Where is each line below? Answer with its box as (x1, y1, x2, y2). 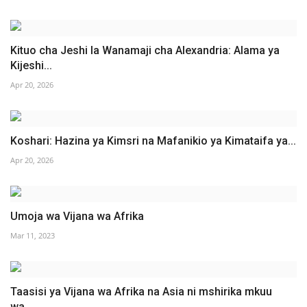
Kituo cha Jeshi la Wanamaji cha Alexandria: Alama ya (10, 43, 280, 57)
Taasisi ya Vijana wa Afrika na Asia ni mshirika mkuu (10, 284, 272, 298)
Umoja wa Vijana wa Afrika (10, 209, 144, 223)
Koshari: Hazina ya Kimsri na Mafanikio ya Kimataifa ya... (10, 134, 296, 147)
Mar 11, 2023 (10, 230, 55, 241)
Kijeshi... (10, 58, 52, 72)
